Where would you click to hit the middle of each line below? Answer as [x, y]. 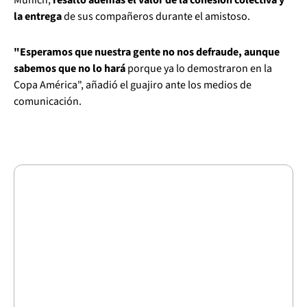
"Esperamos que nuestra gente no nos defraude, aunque [147, 52]
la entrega [38, 17]
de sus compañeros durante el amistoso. [156, 17]
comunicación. [48, 102]
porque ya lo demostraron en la [199, 69]
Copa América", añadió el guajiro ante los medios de [133, 85]
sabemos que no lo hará [70, 69]
